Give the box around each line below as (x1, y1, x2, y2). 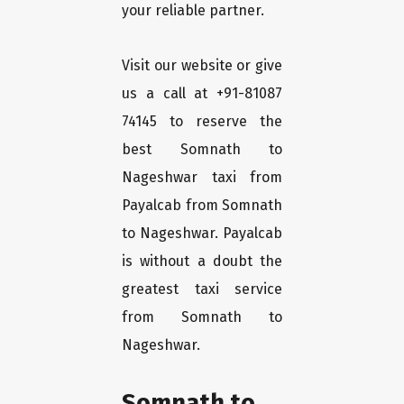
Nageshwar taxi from (122, 169, 282, 187)
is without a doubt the (122, 252, 282, 271)
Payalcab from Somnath (122, 197, 282, 215)
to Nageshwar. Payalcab (122, 225, 282, 243)
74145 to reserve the (122, 113, 282, 131)
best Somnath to (122, 141, 282, 159)
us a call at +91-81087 (122, 85, 282, 103)
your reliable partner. (122, 2, 264, 20)
